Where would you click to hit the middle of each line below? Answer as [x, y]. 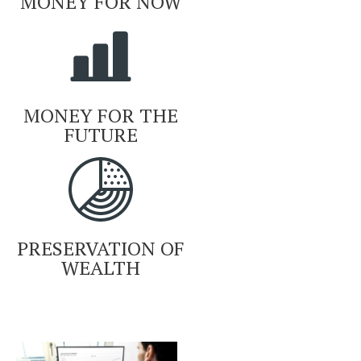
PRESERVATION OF [101, 249]
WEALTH [101, 268]
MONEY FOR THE [101, 116]
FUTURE [101, 135]
